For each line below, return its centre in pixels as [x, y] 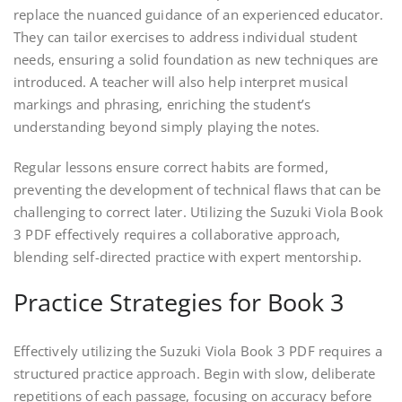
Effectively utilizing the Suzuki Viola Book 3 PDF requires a [198, 351]
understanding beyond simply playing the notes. [167, 127]
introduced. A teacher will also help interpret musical [181, 82]
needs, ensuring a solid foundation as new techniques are [196, 60]
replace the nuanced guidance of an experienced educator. [199, 15]
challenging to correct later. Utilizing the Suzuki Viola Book [199, 212]
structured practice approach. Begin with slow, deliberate [195, 374]
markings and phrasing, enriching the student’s [162, 105]
